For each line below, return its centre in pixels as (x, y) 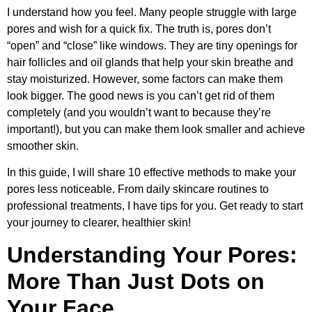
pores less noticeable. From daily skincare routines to (138, 189)
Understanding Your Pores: (152, 255)
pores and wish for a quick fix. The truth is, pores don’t (139, 29)
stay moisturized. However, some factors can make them (145, 79)
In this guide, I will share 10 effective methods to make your (151, 173)
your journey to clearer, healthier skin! (99, 223)
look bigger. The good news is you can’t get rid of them (141, 95)
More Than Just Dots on (136, 281)
